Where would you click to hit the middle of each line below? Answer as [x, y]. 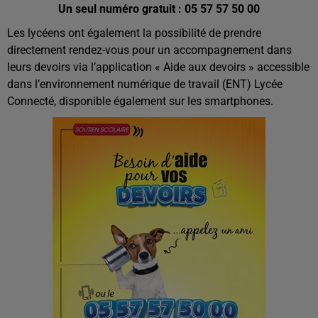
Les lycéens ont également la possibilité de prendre [134, 33]
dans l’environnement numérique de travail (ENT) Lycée [145, 84]
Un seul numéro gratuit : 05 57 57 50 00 [159, 9]
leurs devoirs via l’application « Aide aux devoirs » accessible [158, 67]
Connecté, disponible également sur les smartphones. [142, 102]
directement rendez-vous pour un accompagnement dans [149, 50]
